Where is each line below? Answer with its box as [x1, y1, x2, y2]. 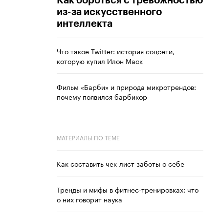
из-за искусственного [57, 7, 162, 18]
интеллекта [57, 19, 112, 29]
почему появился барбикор [57, 91, 147, 102]
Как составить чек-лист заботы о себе [57, 158, 184, 169]
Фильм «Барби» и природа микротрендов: [57, 81, 196, 92]
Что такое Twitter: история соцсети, [57, 45, 175, 57]
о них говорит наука [57, 194, 122, 205]
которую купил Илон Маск [57, 55, 143, 66]
